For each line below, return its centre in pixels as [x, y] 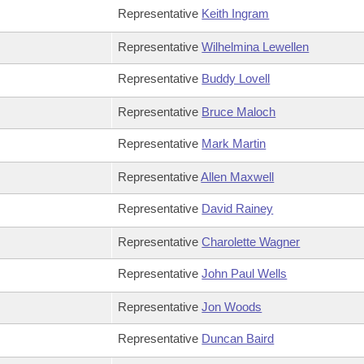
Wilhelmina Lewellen [256, 47]
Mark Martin [234, 143]
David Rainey [238, 208]
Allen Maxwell [238, 177]
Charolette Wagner [251, 242]
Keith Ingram [236, 13]
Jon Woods [232, 307]
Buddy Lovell [236, 78]
